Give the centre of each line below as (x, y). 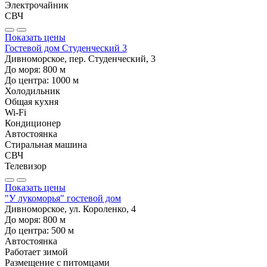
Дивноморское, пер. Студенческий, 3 (80, 58)
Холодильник (32, 91)
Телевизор (26, 166)
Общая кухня (32, 101)
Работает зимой (36, 252)
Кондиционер (33, 123)
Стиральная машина (46, 144)
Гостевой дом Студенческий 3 (66, 48)
